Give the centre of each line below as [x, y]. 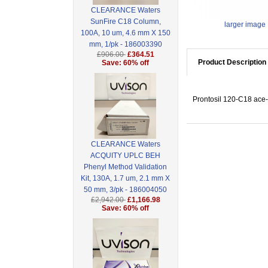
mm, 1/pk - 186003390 [125, 45]
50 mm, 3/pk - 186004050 [126, 190]
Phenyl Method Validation [126, 167]
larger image [245, 25]
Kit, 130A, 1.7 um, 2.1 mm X [126, 179]
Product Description [232, 63]
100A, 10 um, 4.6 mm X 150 [125, 33]
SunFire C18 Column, [125, 22]
